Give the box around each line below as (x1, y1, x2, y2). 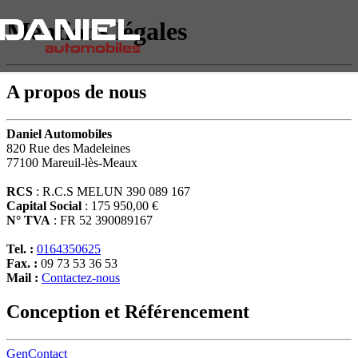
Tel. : (6, 241, 34, 256)
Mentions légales (6, 17, 187, 46)
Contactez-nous (42, 270, 120, 284)
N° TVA (6, 213, 50, 227)
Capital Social (6, 198, 82, 213)
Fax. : (6, 256, 38, 270)
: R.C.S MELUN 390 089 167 (33, 184, 190, 198)
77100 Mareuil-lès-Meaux (6, 155, 137, 169)
